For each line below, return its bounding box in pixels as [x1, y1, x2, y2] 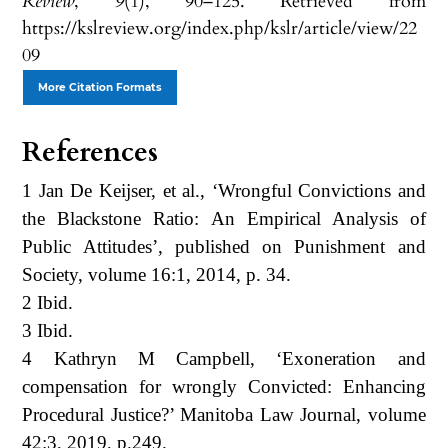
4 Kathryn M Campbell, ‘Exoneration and [22, 347, 426, 369]
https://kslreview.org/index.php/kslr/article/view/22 [22, 15, 418, 41]
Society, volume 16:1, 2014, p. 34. [22, 263, 292, 285]
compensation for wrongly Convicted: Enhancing [22, 375, 426, 397]
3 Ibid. [22, 319, 74, 341]
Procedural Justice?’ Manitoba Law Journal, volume [22, 403, 426, 425]
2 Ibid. [22, 291, 74, 313]
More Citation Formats [38, 80, 163, 94]
